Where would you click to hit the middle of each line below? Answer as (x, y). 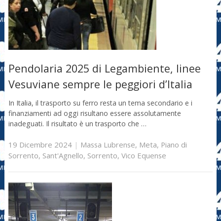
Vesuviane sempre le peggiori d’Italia (100, 84)
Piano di (174, 145)
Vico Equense (144, 156)
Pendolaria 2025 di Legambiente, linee (104, 69)
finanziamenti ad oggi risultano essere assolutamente (94, 113)
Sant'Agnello (63, 156)
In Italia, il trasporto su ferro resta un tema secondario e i (100, 103)
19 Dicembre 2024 (40, 145)
